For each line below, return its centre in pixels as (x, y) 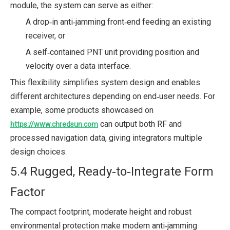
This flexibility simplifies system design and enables (105, 82)
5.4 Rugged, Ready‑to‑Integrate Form (112, 171)
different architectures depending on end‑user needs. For (113, 96)
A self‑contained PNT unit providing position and (112, 52)
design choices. (39, 151)
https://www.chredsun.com (54, 124)
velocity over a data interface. (78, 66)
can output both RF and (140, 124)
